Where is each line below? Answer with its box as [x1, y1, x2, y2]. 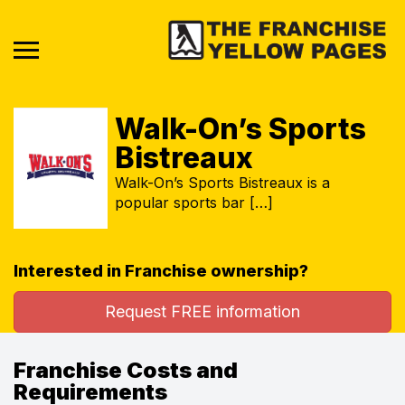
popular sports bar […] [115, 193, 273, 212]
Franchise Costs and [14, 356, 238, 383]
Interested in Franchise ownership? [14, 260, 308, 280]
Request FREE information [105, 301, 300, 321]
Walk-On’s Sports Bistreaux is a [115, 173, 330, 192]
